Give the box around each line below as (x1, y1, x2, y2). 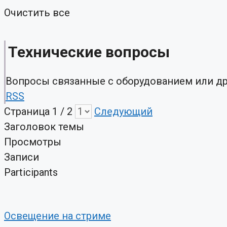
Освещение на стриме (4, 210, 111, 222)
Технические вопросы (8, 43, 170, 61)
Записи (4, 151, 39, 164)
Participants (4, 166, 58, 179)
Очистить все (4, 7, 70, 19)
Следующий (94, 105, 153, 118)
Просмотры (4, 136, 61, 148)
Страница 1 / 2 (4, 105, 75, 118)
